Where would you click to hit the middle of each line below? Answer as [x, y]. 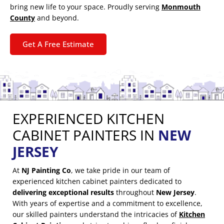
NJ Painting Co [46, 170]
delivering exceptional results [63, 192]
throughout [135, 192]
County [22, 17]
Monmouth [181, 6]
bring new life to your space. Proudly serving [86, 6]
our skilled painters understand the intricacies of [96, 214]
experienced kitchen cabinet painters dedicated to [97, 181]
